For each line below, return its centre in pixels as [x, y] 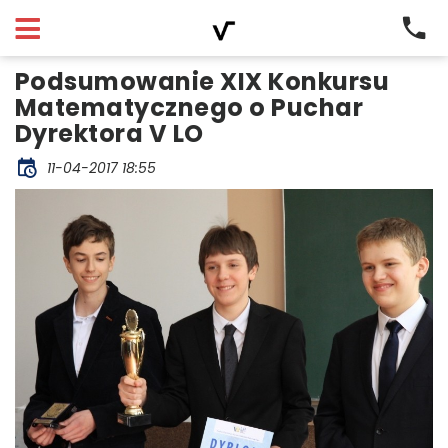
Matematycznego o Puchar [189, 107]
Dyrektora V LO [109, 133]
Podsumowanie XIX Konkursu [202, 81]
